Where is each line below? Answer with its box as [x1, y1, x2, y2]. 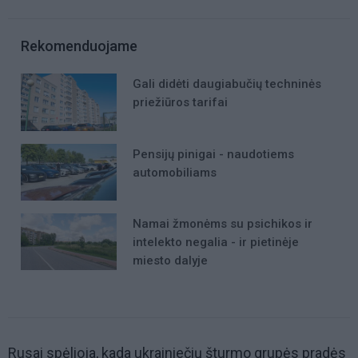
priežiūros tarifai [133, 95, 228, 110]
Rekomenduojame [21, 38, 137, 55]
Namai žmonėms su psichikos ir [133, 216, 312, 231]
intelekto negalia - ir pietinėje [133, 234, 299, 249]
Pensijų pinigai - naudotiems [133, 146, 294, 161]
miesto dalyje [133, 253, 208, 268]
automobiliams [133, 165, 217, 180]
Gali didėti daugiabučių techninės [133, 77, 321, 92]
